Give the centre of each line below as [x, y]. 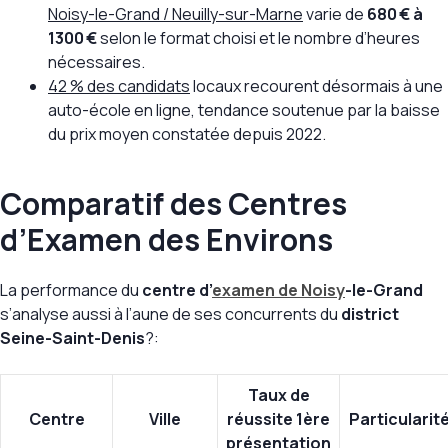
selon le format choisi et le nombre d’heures [258, 38]
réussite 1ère [278, 419]
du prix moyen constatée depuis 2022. [187, 134]
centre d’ [177, 290]
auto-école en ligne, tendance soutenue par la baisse [244, 110]
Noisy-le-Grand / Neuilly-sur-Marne [175, 14]
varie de [335, 14]
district [370, 314]
